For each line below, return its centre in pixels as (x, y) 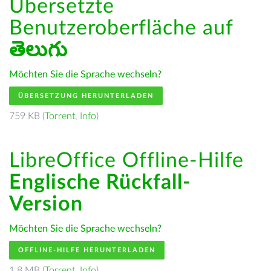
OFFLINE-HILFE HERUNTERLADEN (87, 250)
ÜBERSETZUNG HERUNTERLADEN (86, 96)
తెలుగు (38, 50)
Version (46, 204)
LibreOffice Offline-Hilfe (126, 161)
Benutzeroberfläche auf (121, 28)
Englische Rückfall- (100, 183)
